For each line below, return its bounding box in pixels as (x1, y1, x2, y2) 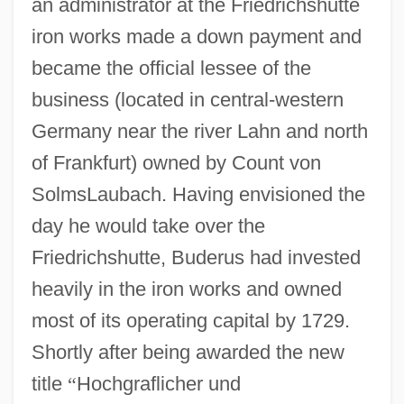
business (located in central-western (31, 87, 344, 111)
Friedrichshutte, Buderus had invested (31, 245, 361, 269)
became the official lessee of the (31, 56, 311, 79)
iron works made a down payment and (31, 24, 362, 48)
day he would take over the (31, 214, 265, 237)
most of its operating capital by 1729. (31, 308, 350, 332)
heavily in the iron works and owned (31, 277, 342, 300)
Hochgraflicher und (76, 372, 241, 395)
